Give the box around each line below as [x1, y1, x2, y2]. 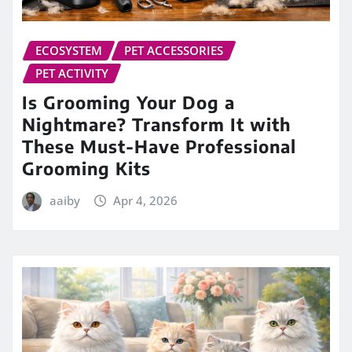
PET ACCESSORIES [124, 42, 223, 59]
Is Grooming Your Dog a [22, 90, 235, 113]
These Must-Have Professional [22, 134, 296, 157]
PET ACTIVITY [35, 65, 108, 82]
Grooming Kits [22, 156, 151, 179]
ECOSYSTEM [35, 42, 102, 59]
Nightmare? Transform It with [22, 112, 291, 135]
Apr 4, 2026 [113, 192, 178, 208]
